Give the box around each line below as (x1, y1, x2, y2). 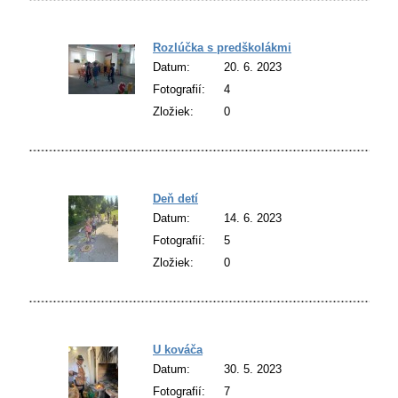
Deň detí (153, 191, 198, 205)
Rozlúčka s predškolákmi (153, 40, 291, 54)
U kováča (153, 342, 203, 356)
